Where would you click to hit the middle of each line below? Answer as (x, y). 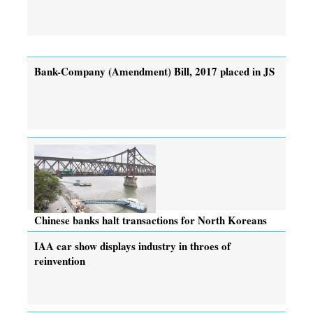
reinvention (60, 260)
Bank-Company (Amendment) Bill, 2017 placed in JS (154, 71)
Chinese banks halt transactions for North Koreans (151, 220)
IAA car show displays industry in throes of (132, 246)
